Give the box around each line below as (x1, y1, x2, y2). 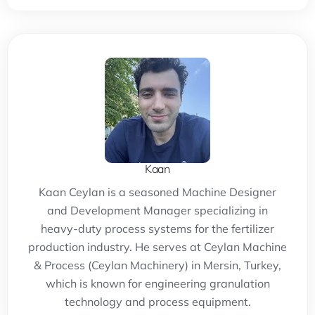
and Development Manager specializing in (47, 203, 268, 218)
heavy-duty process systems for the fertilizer (41, 221, 274, 236)
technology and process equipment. (64, 295, 251, 309)
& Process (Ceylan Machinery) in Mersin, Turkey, (34, 258, 281, 273)
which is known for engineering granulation (45, 276, 270, 291)
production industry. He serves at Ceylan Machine (28, 240, 287, 255)
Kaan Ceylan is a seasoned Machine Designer (39, 185, 276, 200)
